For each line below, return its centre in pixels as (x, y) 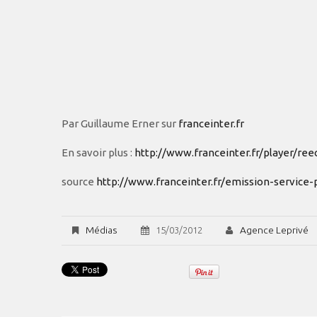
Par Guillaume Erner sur (120, 123)
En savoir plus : (98, 152)
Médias (101, 230)
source (79, 181)
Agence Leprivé (274, 230)
